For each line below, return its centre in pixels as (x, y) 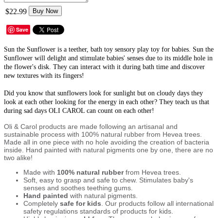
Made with (40, 172)
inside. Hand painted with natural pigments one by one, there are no (109, 150)
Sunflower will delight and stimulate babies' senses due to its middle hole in (108, 58)
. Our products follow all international (157, 203)
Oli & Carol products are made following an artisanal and (91, 126)
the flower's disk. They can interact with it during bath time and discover (104, 67)
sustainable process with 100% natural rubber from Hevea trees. (103, 134)
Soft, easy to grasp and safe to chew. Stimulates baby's (108, 180)
